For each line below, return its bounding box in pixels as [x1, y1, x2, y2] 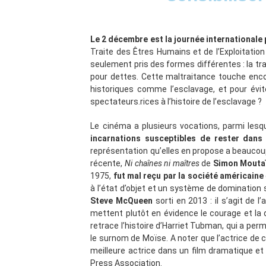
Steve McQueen [90, 196, 153, 205]
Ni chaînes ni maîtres [124, 159, 199, 168]
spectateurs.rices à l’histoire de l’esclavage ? [90, 97, 264, 106]
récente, [90, 159, 125, 168]
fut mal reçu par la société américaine [113, 171, 264, 180]
